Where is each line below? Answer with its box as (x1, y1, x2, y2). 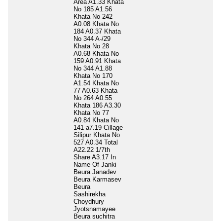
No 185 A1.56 (74, 5, 112, 13)
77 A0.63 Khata (74, 86, 117, 94)
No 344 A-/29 (74, 35, 110, 42)
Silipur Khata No (74, 131, 120, 139)
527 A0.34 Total (74, 138, 118, 146)
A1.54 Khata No (74, 79, 119, 87)
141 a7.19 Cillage (74, 123, 123, 131)
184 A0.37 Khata (74, 27, 121, 35)
